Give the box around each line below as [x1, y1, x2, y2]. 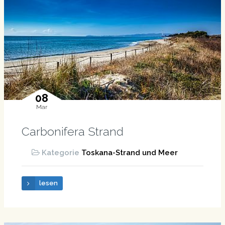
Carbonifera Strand [21, 124, 124, 138]
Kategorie [41, 148, 81, 157]
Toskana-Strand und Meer [81, 148, 178, 157]
